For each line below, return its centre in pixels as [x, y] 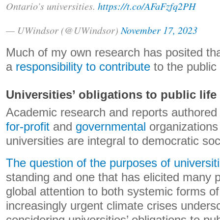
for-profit [28, 127]
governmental [111, 127]
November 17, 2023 [159, 30]
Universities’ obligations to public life [111, 95]
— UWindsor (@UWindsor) [63, 30]
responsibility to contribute [83, 67]
